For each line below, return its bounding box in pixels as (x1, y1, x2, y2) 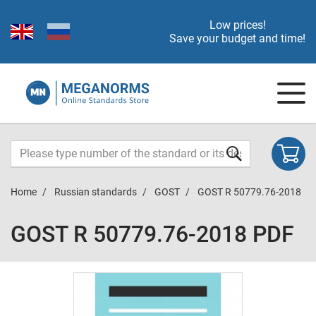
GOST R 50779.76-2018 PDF (11, 221, 294, 248)
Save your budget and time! (169, 32, 305, 45)
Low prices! (209, 18, 266, 32)
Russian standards (54, 186, 137, 197)
